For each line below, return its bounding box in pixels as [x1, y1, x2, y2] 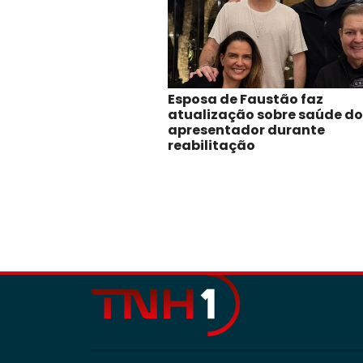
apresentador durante [168, 121, 325, 140]
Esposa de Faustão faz [168, 90, 323, 109]
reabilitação [168, 136, 255, 156]
